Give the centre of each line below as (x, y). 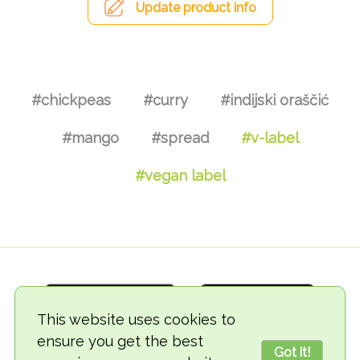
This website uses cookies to (136, 319)
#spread (180, 137)
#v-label (270, 137)
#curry (166, 100)
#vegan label (180, 175)
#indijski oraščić (274, 100)
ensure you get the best (120, 341)
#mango (90, 137)
